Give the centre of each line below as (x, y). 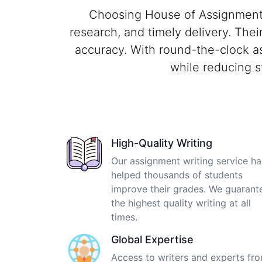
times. (124, 217)
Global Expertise (152, 239)
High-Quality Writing (162, 143)
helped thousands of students (177, 175)
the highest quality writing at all (181, 203)
